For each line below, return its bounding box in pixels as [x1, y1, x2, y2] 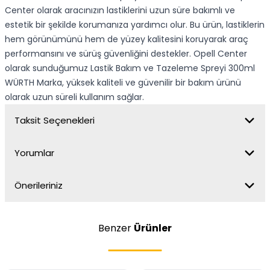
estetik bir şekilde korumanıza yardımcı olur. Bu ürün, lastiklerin [5, 19, 265, 31]
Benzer [98, 221, 134, 235]
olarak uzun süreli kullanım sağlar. [5, 91, 144, 103]
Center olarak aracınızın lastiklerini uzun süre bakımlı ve [5, 4, 235, 16]
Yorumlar [14, 146, 54, 159]
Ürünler [134, 221, 172, 235]
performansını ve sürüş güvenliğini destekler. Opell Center [5, 48, 247, 60]
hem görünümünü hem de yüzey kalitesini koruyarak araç [5, 33, 248, 45]
